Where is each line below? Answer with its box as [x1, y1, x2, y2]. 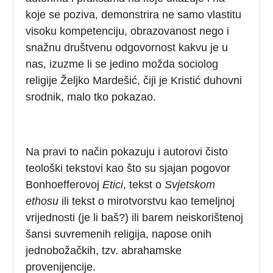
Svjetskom [165, 178, 216, 191]
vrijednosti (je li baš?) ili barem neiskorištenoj [26, 211, 244, 224]
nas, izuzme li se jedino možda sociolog [26, 57, 219, 70]
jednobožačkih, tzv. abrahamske [26, 244, 182, 257]
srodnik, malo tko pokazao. [26, 90, 157, 103]
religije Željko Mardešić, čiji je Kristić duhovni [26, 74, 243, 87]
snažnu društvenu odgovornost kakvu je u [26, 41, 229, 54]
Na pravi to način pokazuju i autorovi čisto [26, 145, 229, 158]
